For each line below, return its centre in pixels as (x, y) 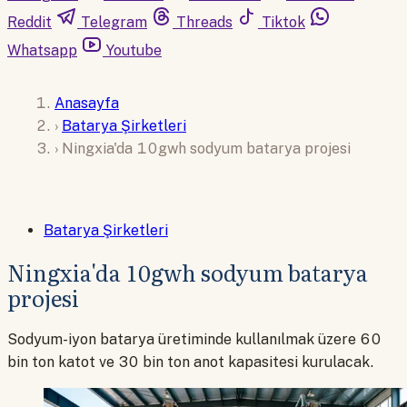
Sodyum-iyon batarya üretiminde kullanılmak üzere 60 (194, 340)
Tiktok (283, 22)
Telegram (114, 22)
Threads (204, 22)
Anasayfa (87, 103)
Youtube (134, 50)
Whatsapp (42, 50)
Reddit (30, 22)
